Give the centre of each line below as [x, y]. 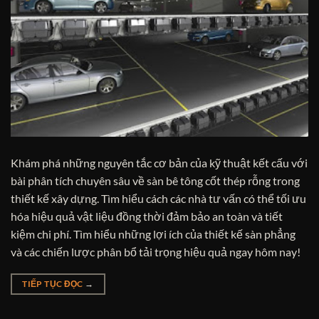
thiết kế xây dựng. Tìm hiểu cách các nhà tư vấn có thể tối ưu [158, 198]
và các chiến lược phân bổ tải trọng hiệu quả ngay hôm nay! [156, 251]
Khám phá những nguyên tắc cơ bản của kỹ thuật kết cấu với [159, 162]
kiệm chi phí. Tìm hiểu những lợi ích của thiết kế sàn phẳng [153, 234]
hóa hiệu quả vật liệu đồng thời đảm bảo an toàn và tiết [147, 216]
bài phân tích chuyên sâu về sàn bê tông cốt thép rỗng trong [155, 180]
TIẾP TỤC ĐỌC [54, 283]
